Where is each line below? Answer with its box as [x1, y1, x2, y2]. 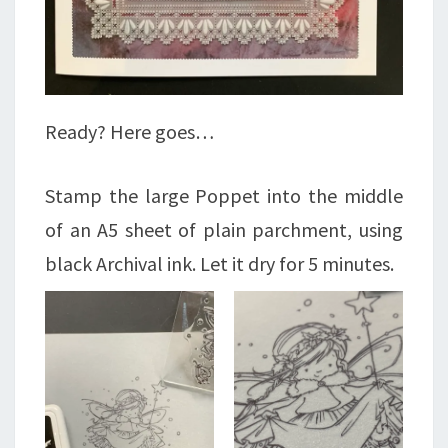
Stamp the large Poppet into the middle [45, 182, 403, 208]
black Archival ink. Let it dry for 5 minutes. [45, 250, 394, 276]
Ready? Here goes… [45, 118, 214, 144]
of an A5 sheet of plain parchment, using [45, 216, 403, 242]
